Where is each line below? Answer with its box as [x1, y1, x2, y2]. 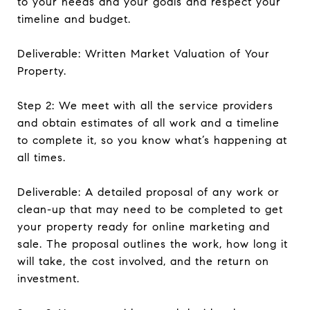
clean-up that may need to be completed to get [17, 203, 283, 216]
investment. [17, 272, 80, 285]
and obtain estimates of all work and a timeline [17, 116, 280, 129]
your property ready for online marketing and [17, 220, 270, 233]
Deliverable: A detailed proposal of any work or [17, 185, 280, 199]
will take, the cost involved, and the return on [17, 255, 269, 268]
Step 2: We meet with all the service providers [17, 99, 273, 112]
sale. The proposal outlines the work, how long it [17, 237, 288, 250]
